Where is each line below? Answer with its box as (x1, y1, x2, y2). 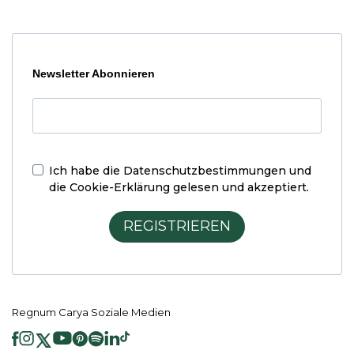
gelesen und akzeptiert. (170, 179, 309, 194)
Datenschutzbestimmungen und (123, 163, 311, 178)
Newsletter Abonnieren (32, 66, 155, 80)
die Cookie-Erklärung (49, 179, 170, 194)
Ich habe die (49, 163, 123, 178)
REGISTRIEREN (123, 217, 231, 235)
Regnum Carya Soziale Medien (12, 305, 171, 318)
